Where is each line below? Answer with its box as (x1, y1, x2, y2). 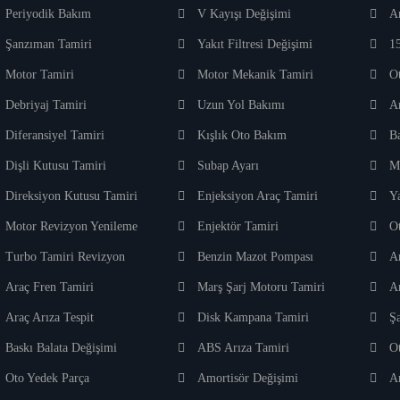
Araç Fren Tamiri (5, 280, 95, 295)
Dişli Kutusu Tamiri (5, 159, 107, 173)
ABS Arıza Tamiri (197, 341, 290, 355)
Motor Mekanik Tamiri (197, 68, 314, 82)
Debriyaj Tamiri (5, 98, 87, 112)
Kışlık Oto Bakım (197, 129, 287, 143)
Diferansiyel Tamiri (5, 129, 105, 143)
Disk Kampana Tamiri (197, 311, 310, 325)
